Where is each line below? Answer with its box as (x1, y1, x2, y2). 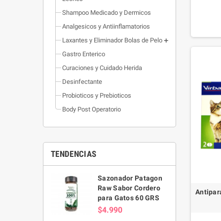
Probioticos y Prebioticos (62, 91, 131, 99)
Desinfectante (62, 77, 102, 85)
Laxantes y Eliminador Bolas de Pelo (62, 36, 162, 44)
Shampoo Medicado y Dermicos (62, 8, 151, 16)
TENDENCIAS (51, 148, 97, 159)
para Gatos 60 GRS (98, 193, 159, 202)
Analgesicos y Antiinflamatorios (62, 22, 150, 30)
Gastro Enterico (62, 50, 105, 58)
